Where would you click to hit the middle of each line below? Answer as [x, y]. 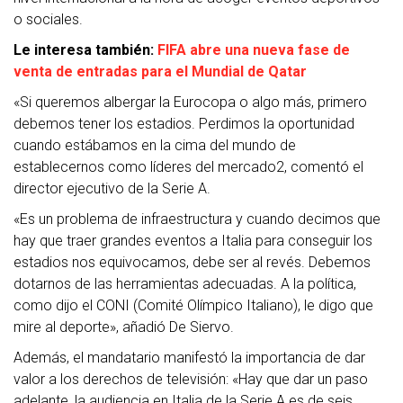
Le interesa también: [85, 50]
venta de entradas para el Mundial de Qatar [160, 72]
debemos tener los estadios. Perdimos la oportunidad [184, 124]
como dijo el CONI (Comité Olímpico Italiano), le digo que [193, 305]
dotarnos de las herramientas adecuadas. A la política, [185, 284]
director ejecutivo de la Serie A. [112, 188]
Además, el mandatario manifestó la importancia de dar [189, 358]
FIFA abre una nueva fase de [254, 50]
